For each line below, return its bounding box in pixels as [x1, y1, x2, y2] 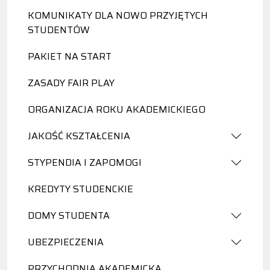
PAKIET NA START [28, 49, 111, 64]
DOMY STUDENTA [28, 208, 110, 223]
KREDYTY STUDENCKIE [28, 181, 133, 196]
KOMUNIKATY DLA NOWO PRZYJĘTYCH [28, 8, 208, 23]
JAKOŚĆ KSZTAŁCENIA [28, 128, 130, 143]
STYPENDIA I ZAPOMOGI [28, 155, 142, 170]
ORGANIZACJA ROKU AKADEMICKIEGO [28, 102, 206, 117]
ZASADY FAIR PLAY [28, 75, 115, 90]
